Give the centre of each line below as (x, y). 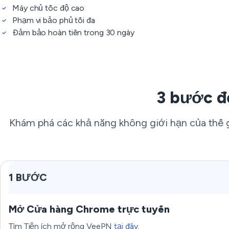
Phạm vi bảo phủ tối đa (54, 20)
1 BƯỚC (28, 177)
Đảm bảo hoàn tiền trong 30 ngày (73, 32)
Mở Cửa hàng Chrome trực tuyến (89, 209)
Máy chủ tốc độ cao (49, 8)
